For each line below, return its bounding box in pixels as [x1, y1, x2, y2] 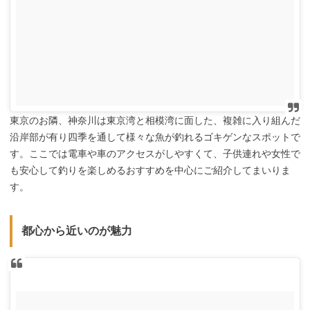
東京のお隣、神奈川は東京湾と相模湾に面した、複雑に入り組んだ [10, 115, 300, 127]
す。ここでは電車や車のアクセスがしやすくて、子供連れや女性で [10, 148, 300, 160]
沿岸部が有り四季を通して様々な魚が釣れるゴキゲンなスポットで [10, 131, 300, 143]
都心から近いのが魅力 [21, 225, 132, 237]
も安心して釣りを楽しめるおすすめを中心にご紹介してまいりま [10, 165, 291, 176]
